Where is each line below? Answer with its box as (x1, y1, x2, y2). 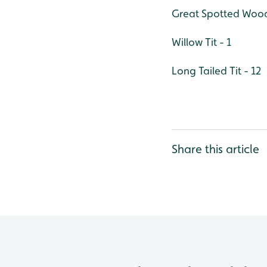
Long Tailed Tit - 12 (172, 64, 261, 77)
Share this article (172, 142, 259, 156)
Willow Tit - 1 (172, 36, 231, 48)
